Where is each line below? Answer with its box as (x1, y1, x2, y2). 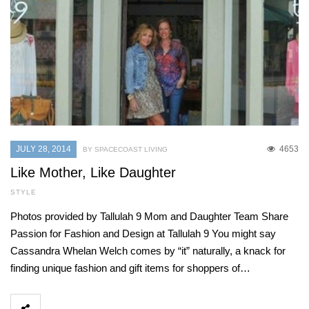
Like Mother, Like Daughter (10, 165, 176, 181)
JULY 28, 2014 (16, 144, 71, 154)
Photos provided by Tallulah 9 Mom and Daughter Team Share (10, 210, 288, 223)
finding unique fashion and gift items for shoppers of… (10, 262, 250, 275)
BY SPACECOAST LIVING (83, 146, 168, 154)
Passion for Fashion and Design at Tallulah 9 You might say (10, 228, 276, 240)
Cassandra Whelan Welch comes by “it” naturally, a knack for (10, 245, 286, 257)
